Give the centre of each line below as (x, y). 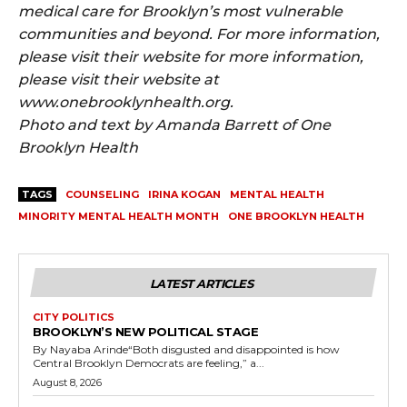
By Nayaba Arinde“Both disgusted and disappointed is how (186, 350)
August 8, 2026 (67, 383)
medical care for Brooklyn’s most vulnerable (180, 12)
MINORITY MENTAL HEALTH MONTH (119, 217)
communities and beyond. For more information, (199, 35)
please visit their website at (119, 80)
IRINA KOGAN (184, 195)
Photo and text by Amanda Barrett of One (174, 125)
